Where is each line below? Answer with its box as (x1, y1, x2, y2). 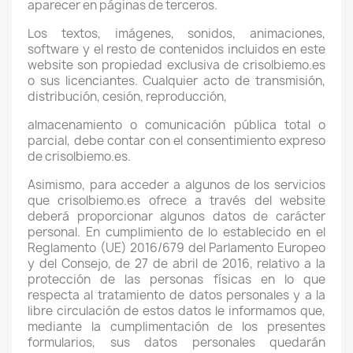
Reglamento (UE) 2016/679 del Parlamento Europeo (28, 240, 325, 256)
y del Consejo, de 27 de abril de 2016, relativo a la (28, 255, 325, 272)
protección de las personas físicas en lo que (28, 271, 325, 288)
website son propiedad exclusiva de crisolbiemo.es (28, 57, 325, 73)
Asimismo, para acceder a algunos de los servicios (28, 176, 325, 193)
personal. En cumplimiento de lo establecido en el (28, 224, 325, 240)
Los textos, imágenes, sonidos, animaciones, (28, 25, 325, 42)
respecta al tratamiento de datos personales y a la (28, 287, 325, 303)
